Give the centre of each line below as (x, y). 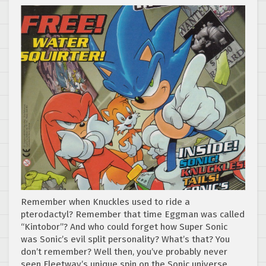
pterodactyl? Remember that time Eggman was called (133, 215)
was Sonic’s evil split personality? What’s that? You (125, 240)
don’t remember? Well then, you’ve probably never (124, 252)
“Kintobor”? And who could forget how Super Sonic (124, 227)
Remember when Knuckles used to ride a (105, 202)
